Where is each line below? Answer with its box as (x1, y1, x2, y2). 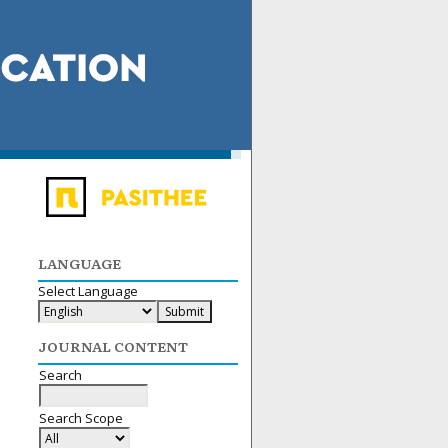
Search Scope (39, 409, 123, 427)
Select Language (38, 281, 138, 300)
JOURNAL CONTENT (38, 336, 188, 356)
